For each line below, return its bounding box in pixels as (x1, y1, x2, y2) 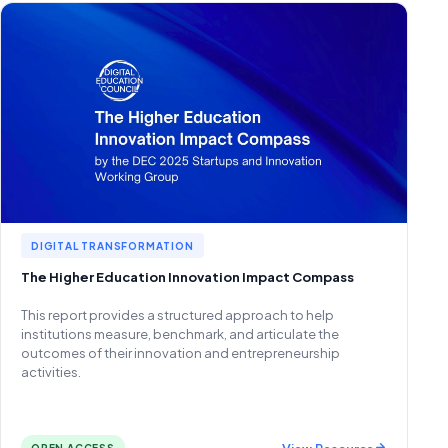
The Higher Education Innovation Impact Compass (21, 269, 354, 285)
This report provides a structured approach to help (21, 307, 334, 323)
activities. (21, 364, 81, 380)
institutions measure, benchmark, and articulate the (21, 326, 339, 342)
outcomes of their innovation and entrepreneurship (21, 345, 340, 361)
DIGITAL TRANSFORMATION (31, 240, 194, 252)
